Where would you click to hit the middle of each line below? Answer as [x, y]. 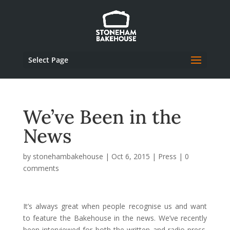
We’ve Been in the [102, 117]
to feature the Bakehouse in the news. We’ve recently [115, 218]
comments [41, 168]
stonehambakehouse [68, 156]
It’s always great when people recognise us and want [115, 206]
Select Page [48, 60]
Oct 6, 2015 [130, 156]
